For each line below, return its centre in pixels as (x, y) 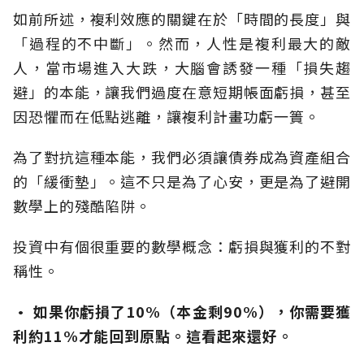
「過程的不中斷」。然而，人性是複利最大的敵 (182, 43)
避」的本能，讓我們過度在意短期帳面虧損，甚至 (182, 92)
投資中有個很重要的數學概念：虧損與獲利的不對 (182, 247)
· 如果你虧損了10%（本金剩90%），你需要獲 (182, 312)
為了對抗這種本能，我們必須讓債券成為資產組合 (182, 157)
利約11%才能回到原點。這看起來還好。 (154, 336)
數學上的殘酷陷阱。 (82, 206)
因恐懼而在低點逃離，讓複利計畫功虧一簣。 (167, 117)
